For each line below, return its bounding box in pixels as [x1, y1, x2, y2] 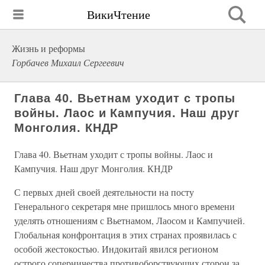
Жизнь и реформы [12, 42, 85, 54]
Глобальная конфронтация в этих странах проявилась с [14, 228, 237, 241]
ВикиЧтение [87, 6, 150, 22]
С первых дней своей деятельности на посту [14, 186, 194, 198]
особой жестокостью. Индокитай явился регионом [14, 243, 218, 255]
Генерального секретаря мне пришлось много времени [14, 200, 235, 212]
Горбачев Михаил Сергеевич [12, 56, 124, 69]
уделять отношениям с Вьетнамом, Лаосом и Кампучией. [14, 214, 245, 227]
